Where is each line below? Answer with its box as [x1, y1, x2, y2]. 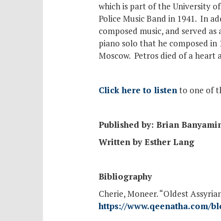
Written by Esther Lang [98, 136, 194, 147]
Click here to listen [98, 84, 177, 96]
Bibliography [98, 170, 152, 182]
